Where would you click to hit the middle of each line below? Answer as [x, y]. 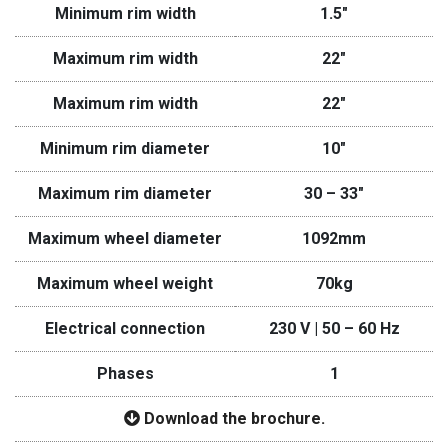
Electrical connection [125, 328]
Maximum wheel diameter [125, 238]
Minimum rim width [125, 13]
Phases [125, 373]
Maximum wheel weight [125, 283]
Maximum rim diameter [125, 193]
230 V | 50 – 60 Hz [334, 328]
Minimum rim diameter [125, 148]
